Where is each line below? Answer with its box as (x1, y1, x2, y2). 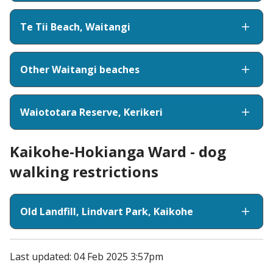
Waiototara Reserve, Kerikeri (20, 105, 163, 119)
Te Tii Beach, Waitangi (20, 19, 130, 34)
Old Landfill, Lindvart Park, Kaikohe (20, 205, 193, 219)
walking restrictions (10, 161, 158, 182)
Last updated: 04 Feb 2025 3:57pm (10, 250, 163, 264)
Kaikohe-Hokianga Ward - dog (10, 141, 226, 162)
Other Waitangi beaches (20, 62, 140, 76)
